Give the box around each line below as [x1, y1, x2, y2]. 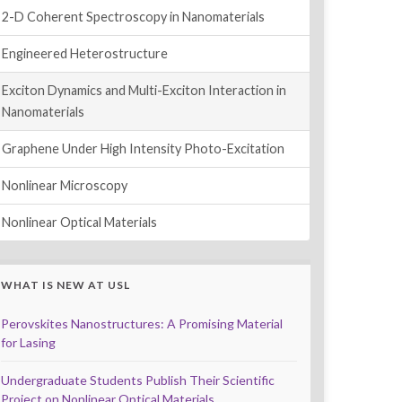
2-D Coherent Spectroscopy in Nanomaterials [2, 9, 265, 25]
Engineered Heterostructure [2, 46, 168, 62]
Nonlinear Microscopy [2, 178, 127, 194]
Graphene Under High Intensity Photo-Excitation [2, 141, 284, 157]
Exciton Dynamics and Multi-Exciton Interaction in [2, 83, 286, 99]
